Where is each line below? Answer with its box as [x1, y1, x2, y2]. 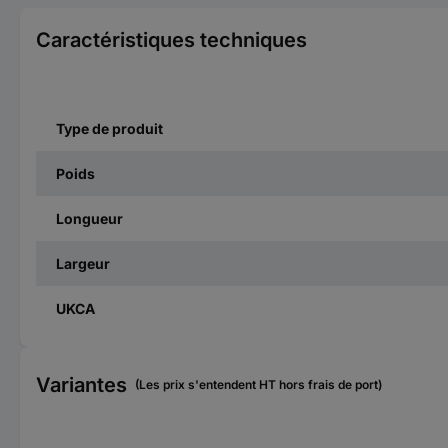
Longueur [56, 209, 123, 227]
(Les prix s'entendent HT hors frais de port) [135, 376, 382, 392]
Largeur [56, 254, 110, 272]
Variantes [36, 372, 127, 397]
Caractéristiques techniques [36, 27, 307, 52]
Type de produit [56, 119, 163, 137]
